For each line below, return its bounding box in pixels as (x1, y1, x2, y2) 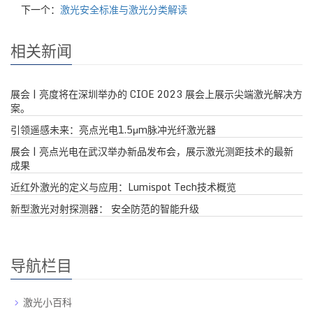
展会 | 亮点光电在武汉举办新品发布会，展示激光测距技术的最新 (10, 143, 293, 159)
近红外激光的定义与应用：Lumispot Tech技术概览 (10, 178, 236, 195)
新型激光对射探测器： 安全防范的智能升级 (10, 200, 199, 217)
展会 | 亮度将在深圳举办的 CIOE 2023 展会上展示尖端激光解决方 (10, 85, 303, 102)
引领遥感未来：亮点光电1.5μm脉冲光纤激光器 (10, 121, 216, 138)
